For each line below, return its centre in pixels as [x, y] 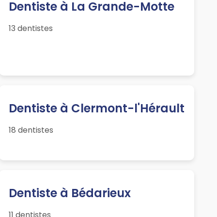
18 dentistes [31, 130]
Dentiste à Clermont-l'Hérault [96, 108]
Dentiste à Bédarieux [70, 193]
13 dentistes [31, 29]
